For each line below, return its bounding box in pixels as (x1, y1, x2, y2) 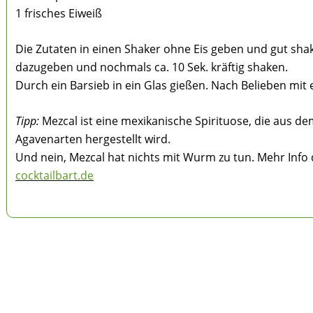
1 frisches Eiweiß (15, 6, 102, 22)
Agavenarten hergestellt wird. (15, 131, 170, 147)
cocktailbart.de (15, 168, 94, 184)
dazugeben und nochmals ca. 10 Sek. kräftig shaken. (15, 59, 288, 75)
